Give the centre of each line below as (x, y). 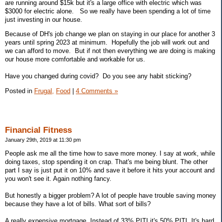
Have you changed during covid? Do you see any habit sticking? (98, 76)
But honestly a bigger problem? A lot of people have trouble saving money (111, 195)
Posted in (20, 91)
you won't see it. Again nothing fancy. (58, 178)
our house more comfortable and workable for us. (76, 59)
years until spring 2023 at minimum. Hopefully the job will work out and (107, 43)
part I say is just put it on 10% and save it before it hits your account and (110, 170)
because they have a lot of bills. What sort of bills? (78, 204)
